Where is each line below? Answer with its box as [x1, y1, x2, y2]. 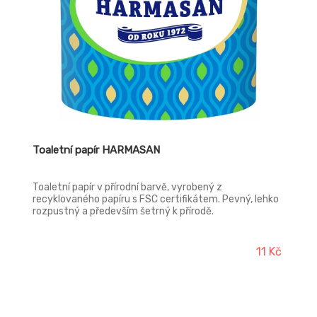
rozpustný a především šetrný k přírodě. [33, 205, 214, 217]
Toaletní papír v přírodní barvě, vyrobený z [33, 181, 222, 193]
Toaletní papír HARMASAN [33, 144, 160, 156]
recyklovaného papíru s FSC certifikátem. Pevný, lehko [33, 193, 279, 205]
